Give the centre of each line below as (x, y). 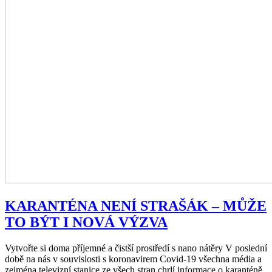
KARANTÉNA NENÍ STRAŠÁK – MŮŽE (136, 206)
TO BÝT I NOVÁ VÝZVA (86, 222)
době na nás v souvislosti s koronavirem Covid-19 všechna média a (133, 259)
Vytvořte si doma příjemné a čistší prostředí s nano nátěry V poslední (136, 248)
